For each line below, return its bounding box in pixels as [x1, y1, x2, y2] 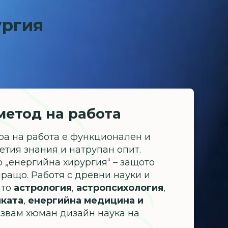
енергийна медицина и [28, 195, 144, 207]
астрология [14, 182, 72, 194]
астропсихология [76, 182, 164, 194]
